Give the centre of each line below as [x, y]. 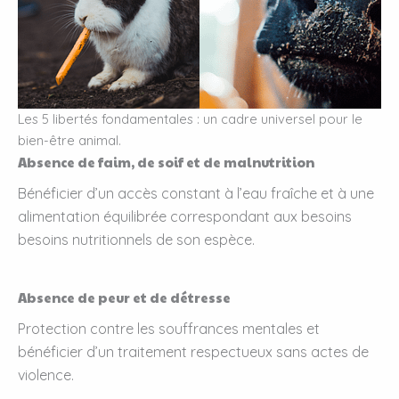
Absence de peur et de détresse [124, 298]
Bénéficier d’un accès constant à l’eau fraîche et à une [196, 194]
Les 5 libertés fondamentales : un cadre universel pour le [190, 119]
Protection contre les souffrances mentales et [169, 329]
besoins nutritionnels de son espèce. [136, 240]
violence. [46, 375]
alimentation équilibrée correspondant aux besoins [185, 217]
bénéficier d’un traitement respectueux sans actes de [193, 352]
